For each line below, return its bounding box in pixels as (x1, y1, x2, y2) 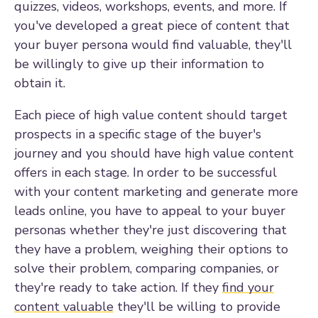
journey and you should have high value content (14, 144, 294, 162)
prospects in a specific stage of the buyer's (14, 125, 261, 143)
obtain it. (14, 74, 69, 92)
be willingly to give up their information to (14, 55, 264, 72)
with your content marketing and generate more (14, 182, 298, 200)
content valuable (14, 297, 114, 315)
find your (222, 278, 274, 296)
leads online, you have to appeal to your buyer (14, 202, 285, 219)
